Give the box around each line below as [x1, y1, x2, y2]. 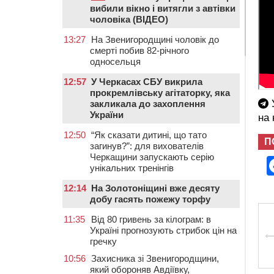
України [90, 109, 124, 120]
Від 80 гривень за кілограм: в [91, 214, 211, 224]
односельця [90, 56, 141, 67]
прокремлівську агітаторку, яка [90, 87, 230, 98]
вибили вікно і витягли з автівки [90, 3, 235, 13]
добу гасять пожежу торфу [90, 194, 210, 204]
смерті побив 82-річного [90, 45, 189, 56]
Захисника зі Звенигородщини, [91, 253, 219, 264]
